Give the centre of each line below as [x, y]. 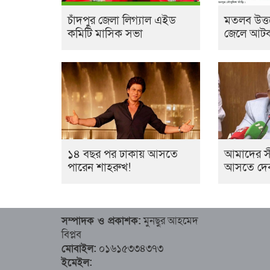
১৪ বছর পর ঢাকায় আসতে [123, 155]
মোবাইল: [79, 249]
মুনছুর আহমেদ [170, 221]
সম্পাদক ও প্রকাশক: [101, 221]
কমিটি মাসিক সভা [105, 34]
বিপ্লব [71, 235]
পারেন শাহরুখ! [99, 168]
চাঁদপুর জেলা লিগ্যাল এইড [122, 21]
